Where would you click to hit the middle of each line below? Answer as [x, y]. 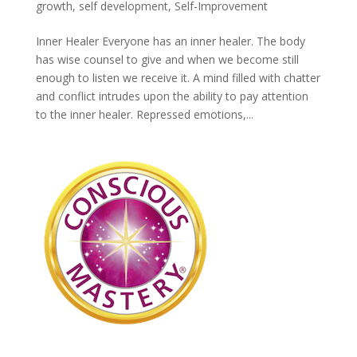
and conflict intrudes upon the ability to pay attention [172, 96]
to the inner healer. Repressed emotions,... [144, 114]
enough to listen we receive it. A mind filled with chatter [178, 77]
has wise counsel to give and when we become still [167, 59]
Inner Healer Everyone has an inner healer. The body [170, 41]
